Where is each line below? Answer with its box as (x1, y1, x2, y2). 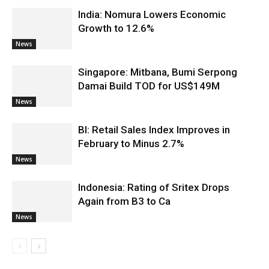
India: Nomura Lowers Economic (78, 8, 226, 20)
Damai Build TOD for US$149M (78, 80, 220, 92)
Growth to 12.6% (78, 22, 154, 34)
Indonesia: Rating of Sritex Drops (78, 181, 229, 193)
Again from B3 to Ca (78, 195, 171, 207)
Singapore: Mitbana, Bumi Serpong (78, 66, 237, 78)
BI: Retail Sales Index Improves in (78, 124, 230, 136)
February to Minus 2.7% (78, 138, 184, 150)
